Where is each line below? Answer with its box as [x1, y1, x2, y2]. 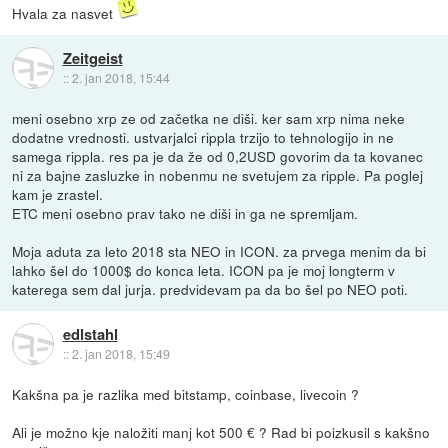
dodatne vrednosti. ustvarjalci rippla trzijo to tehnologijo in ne [12, 126, 395, 147]
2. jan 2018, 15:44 [71, 68, 170, 86]
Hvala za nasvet [12, 2, 118, 23]
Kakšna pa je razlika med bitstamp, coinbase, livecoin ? [12, 383, 360, 404]
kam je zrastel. [12, 183, 104, 204]
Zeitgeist [62, 46, 123, 69]
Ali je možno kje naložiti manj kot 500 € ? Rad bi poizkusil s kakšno [12, 421, 431, 442]
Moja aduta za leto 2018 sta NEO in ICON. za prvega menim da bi [12, 240, 427, 261]
